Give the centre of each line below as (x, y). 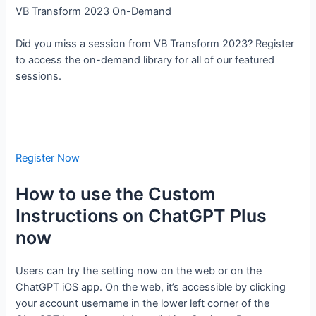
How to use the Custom (116, 194)
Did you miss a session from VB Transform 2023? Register (155, 44)
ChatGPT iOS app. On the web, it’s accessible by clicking (151, 287)
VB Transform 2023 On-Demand (94, 12)
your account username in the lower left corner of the (143, 303)
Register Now (48, 158)
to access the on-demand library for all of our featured (145, 60)
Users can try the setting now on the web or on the (139, 271)
